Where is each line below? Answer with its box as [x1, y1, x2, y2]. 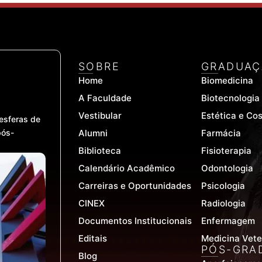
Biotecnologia [201, 92, 260, 104]
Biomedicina [201, 75, 253, 87]
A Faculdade [78, 92, 132, 104]
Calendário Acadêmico [78, 163, 175, 174]
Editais [78, 233, 107, 244]
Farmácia [201, 127, 241, 139]
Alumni [78, 127, 108, 139]
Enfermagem [201, 215, 255, 227]
